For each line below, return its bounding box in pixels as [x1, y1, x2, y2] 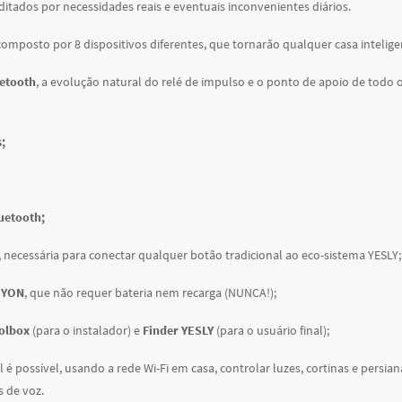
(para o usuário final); [213, 322, 329, 338]
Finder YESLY [142, 322, 214, 338]
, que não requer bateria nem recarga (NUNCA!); [23, 284, 276, 301]
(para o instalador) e [29, 322, 143, 338]
